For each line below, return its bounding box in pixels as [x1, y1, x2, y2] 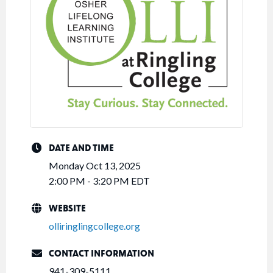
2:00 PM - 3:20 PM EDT [49, 175, 150, 187]
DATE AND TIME [49, 142, 114, 154]
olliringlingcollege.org [49, 220, 140, 232]
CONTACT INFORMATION [49, 247, 154, 259]
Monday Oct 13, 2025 [49, 160, 141, 172]
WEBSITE [49, 202, 86, 214]
